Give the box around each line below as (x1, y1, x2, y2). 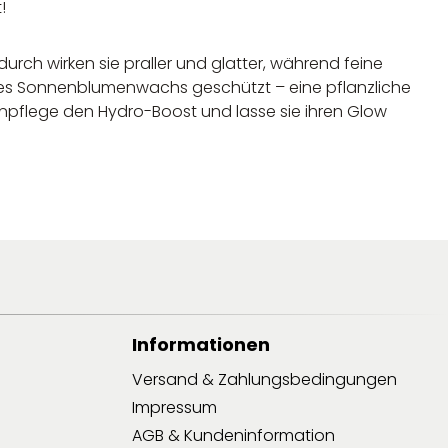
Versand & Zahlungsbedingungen (132, 367, 397, 391)
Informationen (132, 331, 270, 357)
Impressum (132, 395, 217, 419)
